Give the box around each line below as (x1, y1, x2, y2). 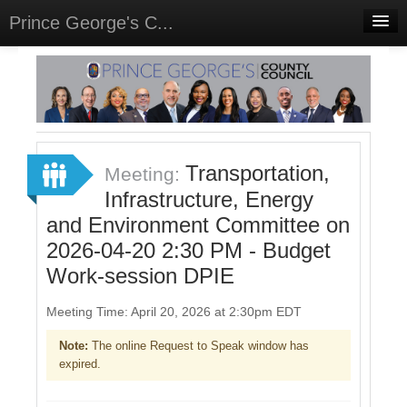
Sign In (18, 150, 62, 165)
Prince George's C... (9, 13, 174, 33)
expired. (59, 357, 101, 371)
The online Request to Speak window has (88, 339, 309, 352)
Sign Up (30, 186, 83, 202)
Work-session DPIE (46, 263, 234, 288)
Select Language (5, 124, 103, 139)
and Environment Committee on (46, 212, 350, 237)
